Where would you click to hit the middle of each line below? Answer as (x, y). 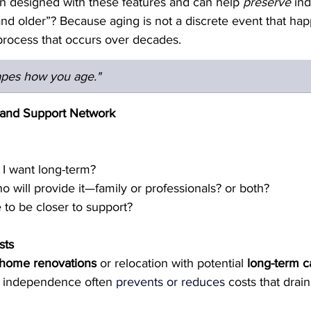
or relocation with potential (172, 263)
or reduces (196, 281)
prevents (140, 281)
